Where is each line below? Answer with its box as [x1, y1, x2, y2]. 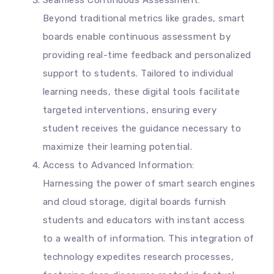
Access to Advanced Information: [43, 160, 194, 171]
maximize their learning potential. [43, 141, 193, 152]
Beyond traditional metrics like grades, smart [43, 13, 245, 24]
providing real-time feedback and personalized [43, 50, 251, 61]
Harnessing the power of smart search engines [43, 178, 256, 189]
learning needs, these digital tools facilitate [43, 86, 240, 97]
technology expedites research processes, [43, 251, 234, 262]
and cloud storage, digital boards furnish [43, 196, 226, 207]
